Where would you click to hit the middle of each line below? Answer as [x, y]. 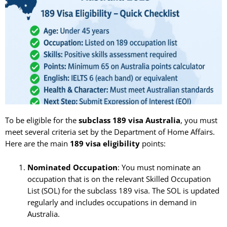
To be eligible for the [42, 120]
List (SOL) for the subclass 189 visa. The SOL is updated [123, 190]
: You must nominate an [159, 167]
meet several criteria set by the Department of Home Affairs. [110, 132]
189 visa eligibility [105, 144]
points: [153, 144]
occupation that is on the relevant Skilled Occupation [119, 179]
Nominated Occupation [72, 167]
